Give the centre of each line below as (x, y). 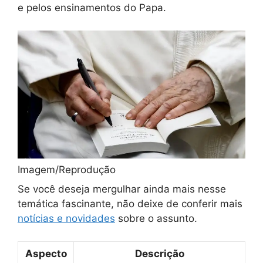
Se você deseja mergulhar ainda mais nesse (122, 189)
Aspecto (46, 253)
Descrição (159, 253)
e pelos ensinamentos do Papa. (92, 8)
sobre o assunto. (156, 219)
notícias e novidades (66, 219)
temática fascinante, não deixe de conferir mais (130, 204)
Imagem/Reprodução (67, 170)
